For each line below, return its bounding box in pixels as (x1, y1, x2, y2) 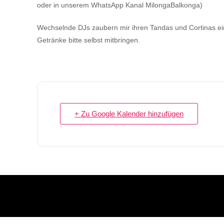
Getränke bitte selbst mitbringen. (37, 36, 140, 44)
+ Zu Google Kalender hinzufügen (74, 109, 183, 118)
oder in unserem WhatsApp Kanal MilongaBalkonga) (37, 1, 202, 9)
